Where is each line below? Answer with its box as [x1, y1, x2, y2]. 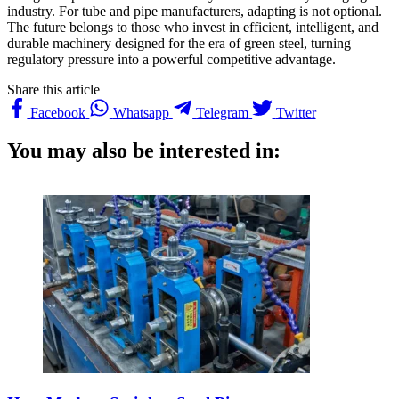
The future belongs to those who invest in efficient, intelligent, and [7, 19, 379, 35]
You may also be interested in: [7, 138, 281, 162]
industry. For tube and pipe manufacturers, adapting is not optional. [7, 3, 382, 19]
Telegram [196, 105, 249, 121]
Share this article [7, 81, 100, 97]
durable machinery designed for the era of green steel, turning [7, 35, 351, 51]
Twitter [275, 105, 316, 121]
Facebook [30, 105, 86, 121]
